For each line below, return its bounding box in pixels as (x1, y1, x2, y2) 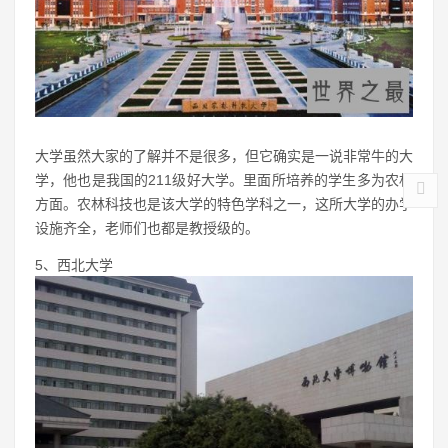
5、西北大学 (35, 256, 113, 273)
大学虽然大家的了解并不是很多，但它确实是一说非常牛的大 (35, 147, 413, 164)
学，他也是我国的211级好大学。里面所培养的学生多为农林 (35, 171, 413, 188)
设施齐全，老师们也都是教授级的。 (35, 219, 259, 236)
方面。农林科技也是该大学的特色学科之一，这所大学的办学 (35, 195, 413, 212)
